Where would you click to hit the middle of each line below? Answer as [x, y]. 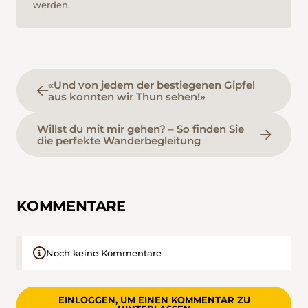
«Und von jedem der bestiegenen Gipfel [152, 85]
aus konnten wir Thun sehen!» [127, 97]
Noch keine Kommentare [103, 253]
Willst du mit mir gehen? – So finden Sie [141, 129]
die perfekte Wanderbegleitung [119, 141]
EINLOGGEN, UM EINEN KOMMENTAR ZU [154, 300]
